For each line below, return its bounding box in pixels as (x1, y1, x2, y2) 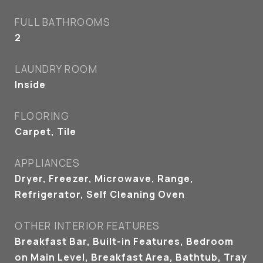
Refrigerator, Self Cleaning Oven (15, 188, 185, 201)
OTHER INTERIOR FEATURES (15, 219, 160, 232)
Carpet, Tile (15, 125, 76, 138)
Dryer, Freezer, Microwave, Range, (15, 172, 194, 185)
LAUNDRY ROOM (15, 62, 97, 76)
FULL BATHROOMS (15, 15, 110, 29)
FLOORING (15, 109, 69, 123)
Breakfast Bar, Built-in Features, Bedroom (15, 235, 234, 248)
